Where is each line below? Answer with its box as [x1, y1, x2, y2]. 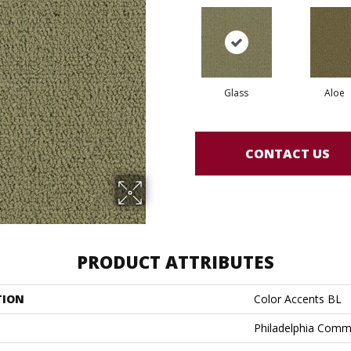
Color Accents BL [254, 291, 342, 306]
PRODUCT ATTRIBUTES [77, 250, 274, 273]
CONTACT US [245, 144, 330, 162]
